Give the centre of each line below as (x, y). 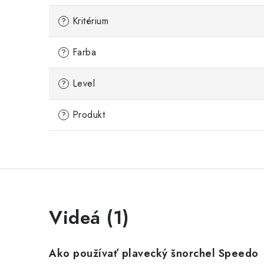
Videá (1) (89, 217)
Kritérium (89, 21)
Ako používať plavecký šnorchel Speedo (154, 253)
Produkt (87, 115)
